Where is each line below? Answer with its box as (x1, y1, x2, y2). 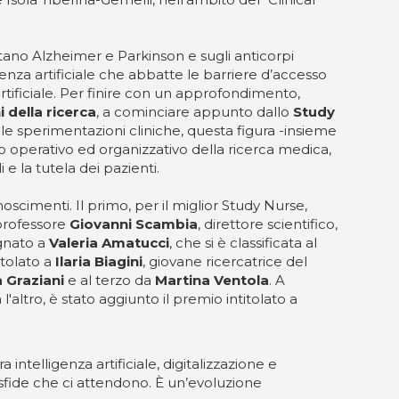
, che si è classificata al (169, 234, 317, 251)
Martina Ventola (155, 272, 269, 289)
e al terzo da (64, 272, 155, 289)
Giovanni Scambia (69, 216, 198, 232)
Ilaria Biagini (55, 253, 142, 270)
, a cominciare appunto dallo (96, 103, 293, 120)
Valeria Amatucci (49, 234, 169, 251)
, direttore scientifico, (198, 216, 338, 232)
